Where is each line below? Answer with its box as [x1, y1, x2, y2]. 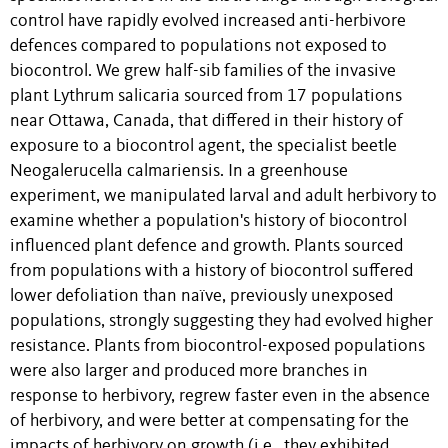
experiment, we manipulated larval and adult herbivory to [10, 188, 437, 206]
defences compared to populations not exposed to [10, 38, 387, 56]
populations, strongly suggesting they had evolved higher [10, 313, 433, 331]
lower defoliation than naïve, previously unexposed [10, 288, 393, 306]
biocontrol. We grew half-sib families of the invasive [10, 63, 396, 81]
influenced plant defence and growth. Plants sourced [10, 238, 403, 256]
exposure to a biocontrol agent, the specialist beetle [10, 138, 397, 156]
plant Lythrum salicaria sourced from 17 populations [10, 88, 402, 106]
